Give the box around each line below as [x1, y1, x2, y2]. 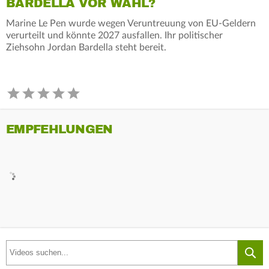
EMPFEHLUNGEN [6, 121, 113, 137]
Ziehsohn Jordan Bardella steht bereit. [6, 42, 166, 52]
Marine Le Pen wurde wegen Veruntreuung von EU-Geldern [6, 18, 256, 28]
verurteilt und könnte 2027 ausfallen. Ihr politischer [6, 30, 223, 40]
